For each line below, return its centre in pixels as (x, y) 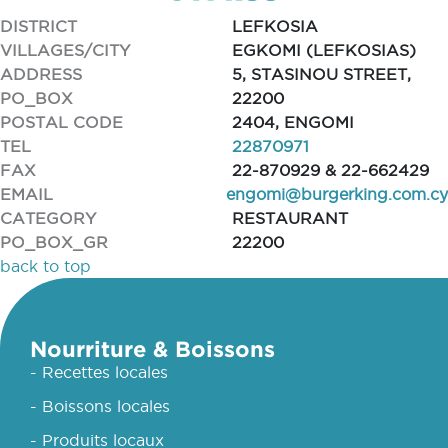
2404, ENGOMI (292, 122)
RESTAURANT (289, 218)
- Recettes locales (99, 372)
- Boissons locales (100, 406)
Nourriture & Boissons (152, 348)
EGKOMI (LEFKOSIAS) (323, 50)
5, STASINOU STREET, (321, 74)
